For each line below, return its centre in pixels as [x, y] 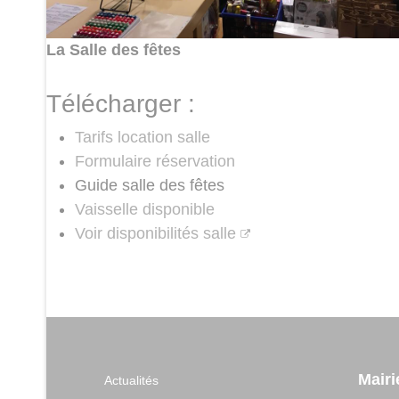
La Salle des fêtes [114, 50]
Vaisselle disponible [145, 210]
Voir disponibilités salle [155, 234]
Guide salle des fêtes [150, 186]
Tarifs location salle [142, 138]
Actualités [131, 381]
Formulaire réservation [155, 162]
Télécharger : [121, 104]
